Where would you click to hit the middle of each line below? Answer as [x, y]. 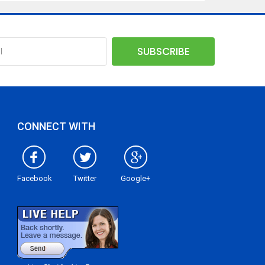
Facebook [35, 178]
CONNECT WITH [56, 126]
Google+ [135, 178]
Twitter [85, 178]
